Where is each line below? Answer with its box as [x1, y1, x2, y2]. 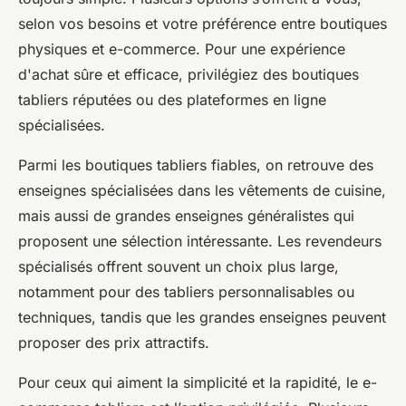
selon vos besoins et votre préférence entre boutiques [18, 14, 387, 34]
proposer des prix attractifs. [18, 333, 209, 353]
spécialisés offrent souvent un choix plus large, [18, 257, 339, 276]
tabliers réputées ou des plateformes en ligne [18, 91, 326, 110]
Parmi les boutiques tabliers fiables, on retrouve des [18, 156, 373, 175]
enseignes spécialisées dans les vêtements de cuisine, [18, 181, 386, 200]
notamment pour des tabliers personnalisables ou [18, 283, 354, 302]
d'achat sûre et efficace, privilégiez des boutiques [18, 65, 359, 84]
